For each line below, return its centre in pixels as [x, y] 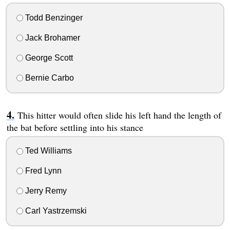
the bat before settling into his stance [75, 127]
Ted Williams [47, 151]
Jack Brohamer [51, 37]
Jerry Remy [45, 190]
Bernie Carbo [48, 78]
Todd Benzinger [53, 18]
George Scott [48, 57]
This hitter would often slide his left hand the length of [119, 115]
